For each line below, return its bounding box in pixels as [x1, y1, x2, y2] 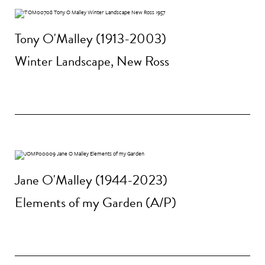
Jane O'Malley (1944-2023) [15, 170, 167, 190]
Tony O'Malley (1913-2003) [15, 28, 166, 49]
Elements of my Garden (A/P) [15, 192, 176, 212]
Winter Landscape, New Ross [15, 50, 169, 71]
